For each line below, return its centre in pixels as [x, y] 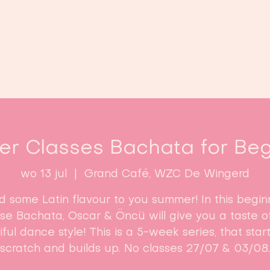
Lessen [122, 73]
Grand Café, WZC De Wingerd [167, 174]
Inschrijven [202, 73]
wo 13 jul [44, 174]
